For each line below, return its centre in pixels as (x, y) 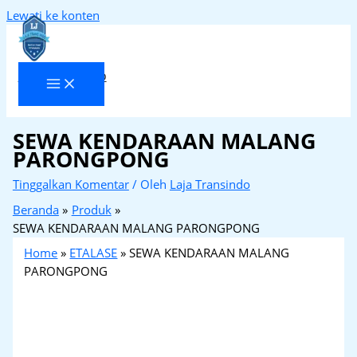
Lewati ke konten (53, 15)
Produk (91, 210)
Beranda (35, 210)
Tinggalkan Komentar (71, 184)
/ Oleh (151, 184)
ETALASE (94, 253)
